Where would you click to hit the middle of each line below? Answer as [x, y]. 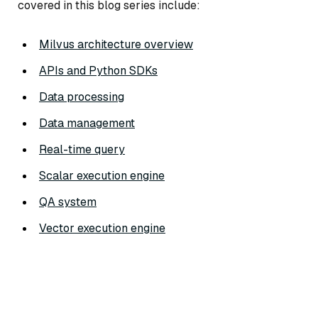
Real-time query [82, 150]
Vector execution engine [102, 229]
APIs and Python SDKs [98, 71]
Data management [87, 124]
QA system [68, 202]
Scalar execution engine [102, 176]
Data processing [82, 97]
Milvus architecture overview [116, 45]
